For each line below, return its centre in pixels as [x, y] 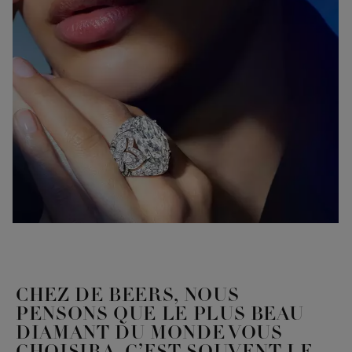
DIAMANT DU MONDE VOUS [149, 334]
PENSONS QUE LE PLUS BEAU [160, 315]
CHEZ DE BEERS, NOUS [128, 297]
